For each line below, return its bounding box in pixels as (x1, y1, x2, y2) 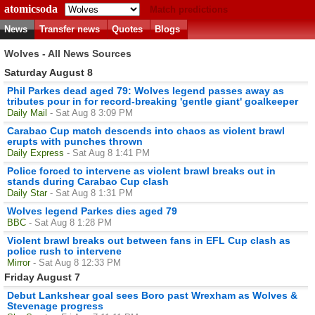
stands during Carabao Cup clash (7, 175, 169, 187)
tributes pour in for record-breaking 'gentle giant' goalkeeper (7, 95, 298, 107)
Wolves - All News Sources (4, 48, 134, 60)
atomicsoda (4, 3, 58, 15)
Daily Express (7, 147, 64, 158)
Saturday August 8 (4, 66, 93, 78)
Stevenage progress (7, 300, 103, 311)
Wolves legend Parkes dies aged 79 (7, 205, 177, 217)
